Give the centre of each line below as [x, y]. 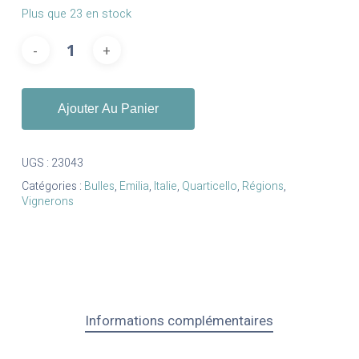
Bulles [99, 187]
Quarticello [209, 187]
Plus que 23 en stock [76, 14]
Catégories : [52, 187]
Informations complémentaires [179, 321]
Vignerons [47, 202]
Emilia [134, 187]
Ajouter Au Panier [108, 109]
